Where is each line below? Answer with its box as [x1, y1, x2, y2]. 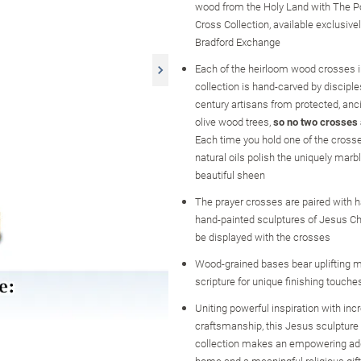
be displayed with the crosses [195, 229, 330, 244]
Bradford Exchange [195, 34, 280, 49]
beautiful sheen [195, 167, 265, 182]
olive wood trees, [195, 114, 273, 129]
